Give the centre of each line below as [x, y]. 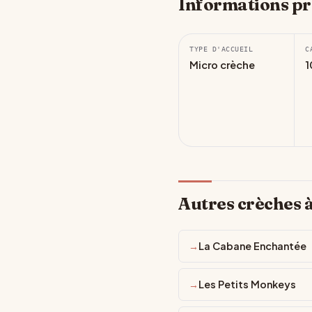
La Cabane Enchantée [252, 246]
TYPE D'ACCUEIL [221, 49]
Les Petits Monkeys [247, 284]
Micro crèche [222, 65]
